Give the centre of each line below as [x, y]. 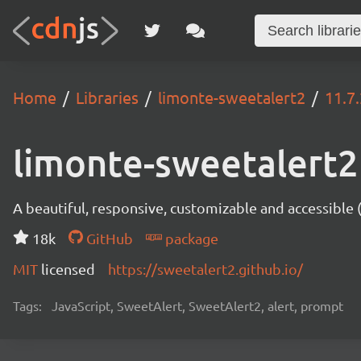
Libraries [107, 97]
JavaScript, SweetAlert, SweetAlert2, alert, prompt [197, 305]
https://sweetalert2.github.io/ [205, 269]
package [190, 238]
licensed [68, 269]
